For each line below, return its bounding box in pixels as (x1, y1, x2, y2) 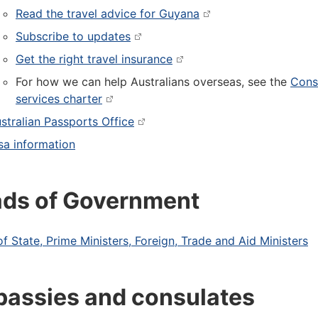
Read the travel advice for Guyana (16, 6, 199, 21)
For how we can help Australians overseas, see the (16, 75, 290, 89)
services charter (16, 92, 102, 106)
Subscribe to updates (16, 29, 131, 43)
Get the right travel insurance (16, 52, 172, 66)
